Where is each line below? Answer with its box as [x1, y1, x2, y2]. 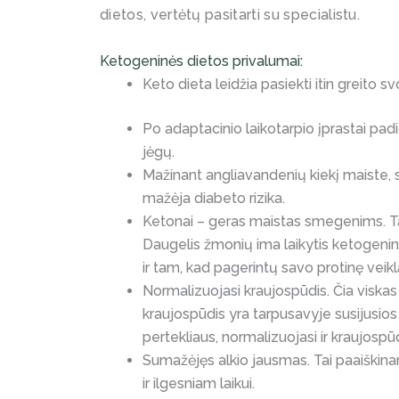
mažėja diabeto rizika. [142, 190, 285, 208]
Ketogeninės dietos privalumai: [100, 53, 303, 70]
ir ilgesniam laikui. [142, 375, 255, 393]
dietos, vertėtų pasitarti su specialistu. [100, 6, 361, 24]
